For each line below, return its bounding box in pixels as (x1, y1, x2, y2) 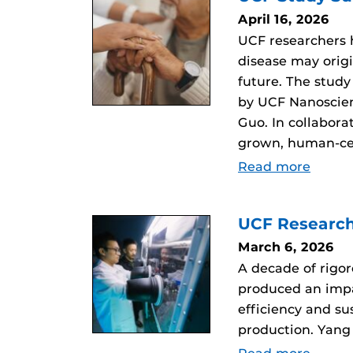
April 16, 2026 (238, 12, 329, 27)
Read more (238, 159, 310, 174)
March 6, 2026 (238, 240, 334, 255)
